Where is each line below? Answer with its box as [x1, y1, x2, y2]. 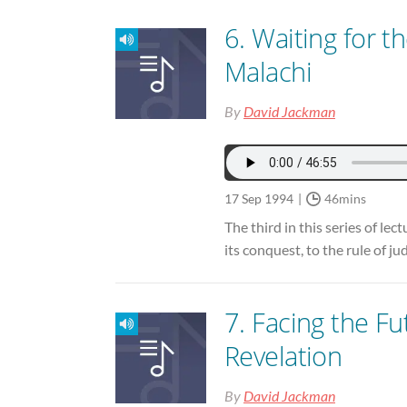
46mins [324, 191, 366, 207]
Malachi [224, 54, 312, 90]
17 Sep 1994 [224, 191, 293, 207]
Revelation [224, 338, 342, 374]
